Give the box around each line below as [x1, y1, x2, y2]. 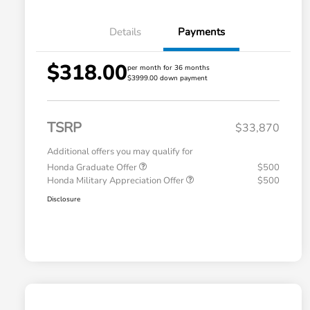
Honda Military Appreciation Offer [47, 174, 186, 188]
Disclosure [47, 194, 80, 205]
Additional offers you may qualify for [47, 145, 193, 158]
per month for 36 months [127, 63, 210, 73]
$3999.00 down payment [127, 73, 208, 84]
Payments [178, 25, 225, 39]
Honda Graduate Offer [47, 161, 139, 174]
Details [109, 25, 141, 39]
